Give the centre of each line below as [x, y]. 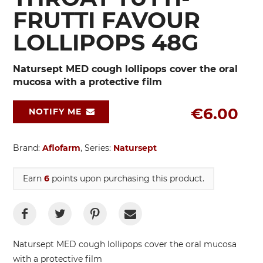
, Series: [97, 148]
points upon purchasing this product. [127, 178]
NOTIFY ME [55, 111]
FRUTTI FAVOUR [107, 20]
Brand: [28, 148]
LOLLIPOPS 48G [106, 42]
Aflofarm [61, 148]
